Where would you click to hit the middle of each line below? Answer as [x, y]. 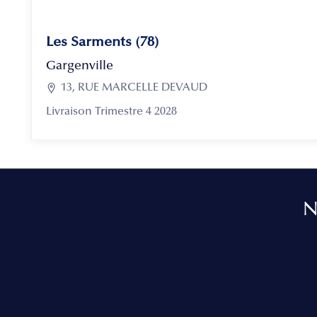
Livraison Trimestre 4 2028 [112, 112]
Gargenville [80, 67]
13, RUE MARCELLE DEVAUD [134, 88]
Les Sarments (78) [103, 43]
